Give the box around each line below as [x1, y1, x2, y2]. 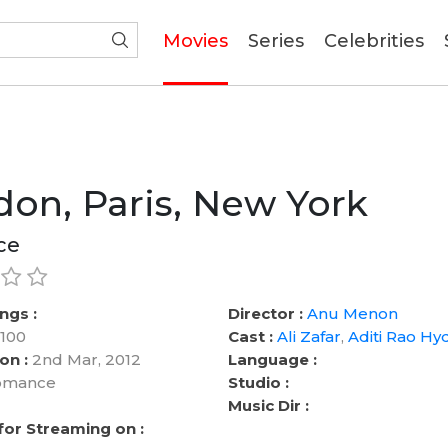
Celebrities [324, 30, 424, 52]
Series [248, 30, 304, 52]
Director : [227, 304, 303, 323]
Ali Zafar [276, 327, 341, 346]
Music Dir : [227, 396, 309, 415]
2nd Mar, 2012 [28, 350, 142, 369]
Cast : [227, 327, 273, 346]
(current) [227, 29, 312, 51]
